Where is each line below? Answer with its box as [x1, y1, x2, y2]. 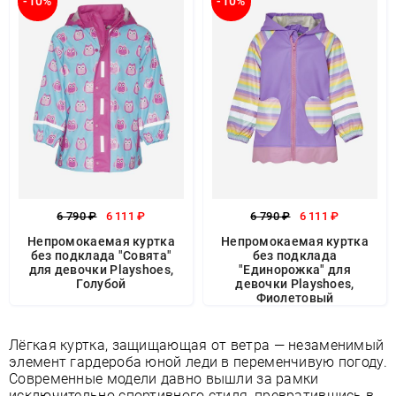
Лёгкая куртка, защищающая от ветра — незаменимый [9, 337, 385, 354]
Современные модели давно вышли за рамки [9, 370, 319, 387]
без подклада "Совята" [30, 248, 172, 263]
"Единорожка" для [239, 263, 351, 277]
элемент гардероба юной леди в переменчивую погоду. [9, 354, 387, 370]
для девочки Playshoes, [28, 263, 174, 277]
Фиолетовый [255, 291, 334, 305]
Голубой [76, 277, 126, 291]
